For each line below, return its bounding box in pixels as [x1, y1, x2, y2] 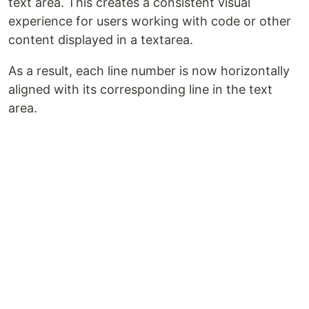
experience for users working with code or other [8, 14, 291, 29]
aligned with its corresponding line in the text [8, 82, 272, 97]
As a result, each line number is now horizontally [8, 63, 290, 79]
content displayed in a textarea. [8, 32, 193, 48]
